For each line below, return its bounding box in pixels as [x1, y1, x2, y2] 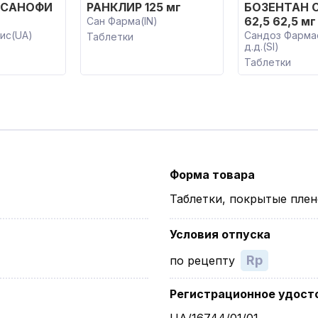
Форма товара [170, 168, 255, 182]
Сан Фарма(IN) [87, 15, 158, 27]
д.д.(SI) [244, 40, 279, 53]
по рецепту [170, 253, 235, 268]
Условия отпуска [170, 227, 270, 241]
